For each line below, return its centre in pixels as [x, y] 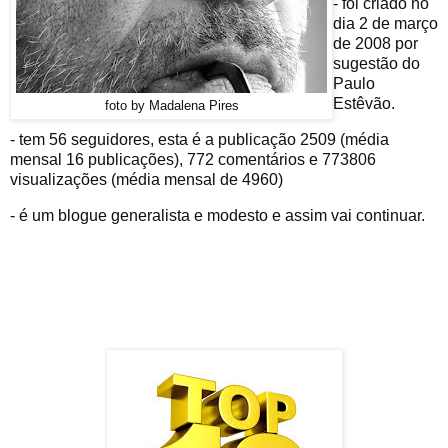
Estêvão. [364, 104]
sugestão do [376, 64]
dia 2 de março [385, 24]
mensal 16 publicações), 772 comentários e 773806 [193, 160]
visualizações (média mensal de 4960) [146, 180]
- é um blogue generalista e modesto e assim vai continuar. [217, 215]
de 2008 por [375, 44]
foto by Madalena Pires [171, 105]
